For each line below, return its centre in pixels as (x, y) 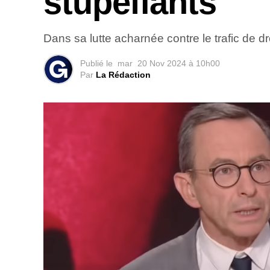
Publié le (96, 64)
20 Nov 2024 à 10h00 (179, 64)
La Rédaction (123, 75)
